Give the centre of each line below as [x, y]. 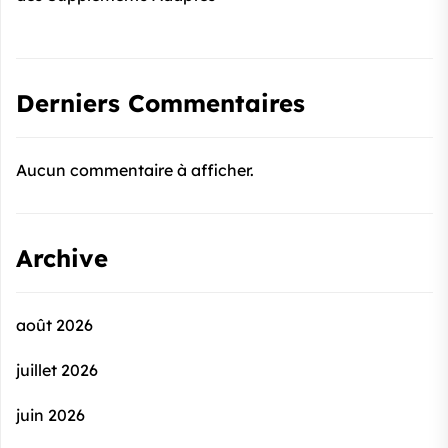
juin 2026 [50, 415]
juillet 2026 [57, 370]
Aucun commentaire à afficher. [135, 170]
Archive [62, 258]
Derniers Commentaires [160, 103]
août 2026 [54, 325]
